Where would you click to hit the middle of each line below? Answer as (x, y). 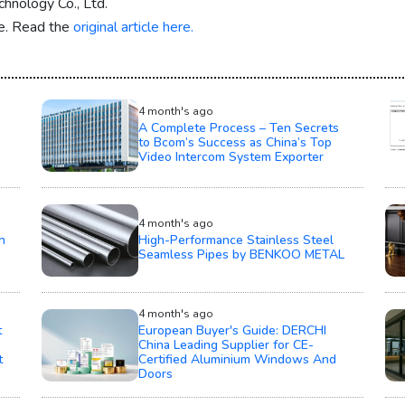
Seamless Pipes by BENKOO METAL (241, 255)
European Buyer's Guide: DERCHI (232, 331)
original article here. (133, 28)
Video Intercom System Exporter (231, 157)
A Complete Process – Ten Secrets (238, 128)
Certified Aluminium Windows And (237, 360)
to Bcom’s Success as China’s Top (235, 143)
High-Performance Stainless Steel (235, 240)
